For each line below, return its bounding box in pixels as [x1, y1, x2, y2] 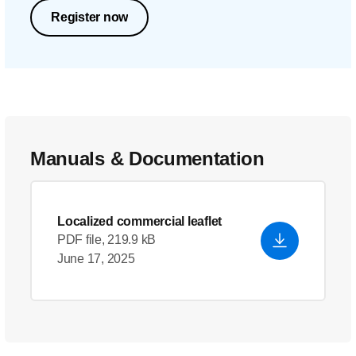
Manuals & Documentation [30, 148, 265, 169]
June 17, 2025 [57, 252, 135, 265]
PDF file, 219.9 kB [57, 233, 157, 246]
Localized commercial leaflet [57, 215, 222, 228]
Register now [51, 10, 128, 24]
